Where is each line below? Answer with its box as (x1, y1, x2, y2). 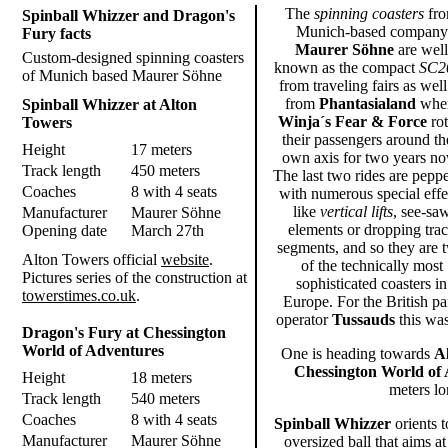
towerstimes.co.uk (22, 287, 136, 304)
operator (275, 311, 332, 328)
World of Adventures (22, 342, 164, 359)
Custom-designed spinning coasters (22, 49, 244, 66)
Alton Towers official (22, 251, 161, 268)
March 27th (131, 222, 204, 239)
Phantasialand (318, 95, 416, 112)
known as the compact (273, 59, 419, 76)
